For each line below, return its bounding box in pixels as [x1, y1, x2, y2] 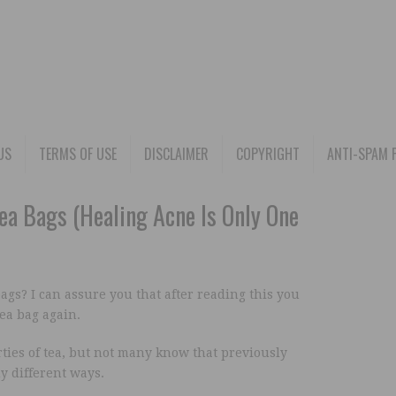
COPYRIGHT [236, 143, 300, 164]
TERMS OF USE [39, 143, 117, 164]
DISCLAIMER [144, 143, 209, 164]
